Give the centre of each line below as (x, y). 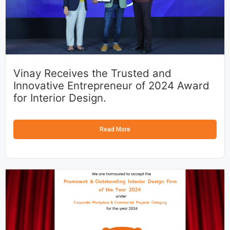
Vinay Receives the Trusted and (92, 73)
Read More (115, 129)
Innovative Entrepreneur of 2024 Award (111, 85)
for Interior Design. (60, 98)
